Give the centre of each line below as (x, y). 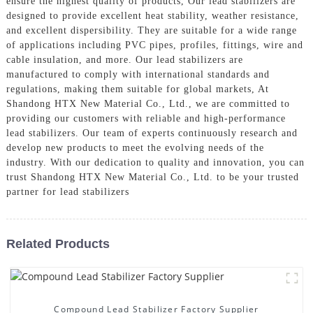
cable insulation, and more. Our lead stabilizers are (124, 59)
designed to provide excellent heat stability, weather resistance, (152, 15)
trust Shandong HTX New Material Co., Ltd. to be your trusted (152, 177)
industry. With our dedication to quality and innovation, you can (155, 162)
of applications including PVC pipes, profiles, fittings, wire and (154, 45)
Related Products (58, 243)
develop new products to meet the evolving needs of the (135, 147)
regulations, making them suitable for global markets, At (137, 89)
